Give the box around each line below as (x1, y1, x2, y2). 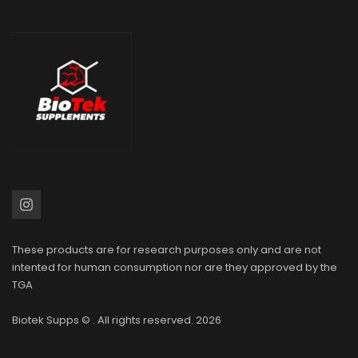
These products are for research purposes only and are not (12, 241, 321, 257)
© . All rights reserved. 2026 (79, 312, 221, 328)
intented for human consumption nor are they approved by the (12, 259, 337, 275)
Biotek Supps (12, 312, 79, 328)
